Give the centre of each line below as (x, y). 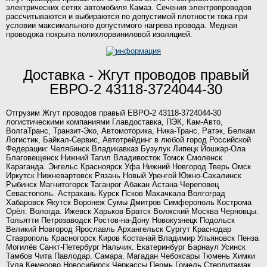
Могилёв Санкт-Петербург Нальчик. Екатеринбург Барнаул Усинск (126, 247)
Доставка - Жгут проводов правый (136, 75)
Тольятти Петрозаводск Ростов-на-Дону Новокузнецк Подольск (120, 220)
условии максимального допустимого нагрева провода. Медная (122, 25)
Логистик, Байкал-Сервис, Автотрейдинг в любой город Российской (128, 140)
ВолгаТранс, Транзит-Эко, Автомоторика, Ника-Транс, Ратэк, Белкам (131, 131)
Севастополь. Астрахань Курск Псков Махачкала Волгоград (116, 193)
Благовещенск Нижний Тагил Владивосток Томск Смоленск (114, 158)
